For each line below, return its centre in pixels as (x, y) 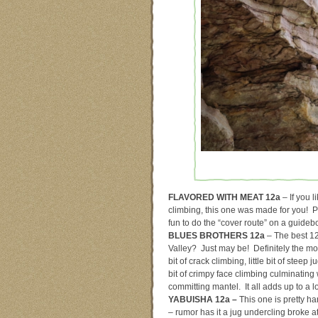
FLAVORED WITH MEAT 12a (224, 197)
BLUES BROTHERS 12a (216, 235)
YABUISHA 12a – (203, 299)
